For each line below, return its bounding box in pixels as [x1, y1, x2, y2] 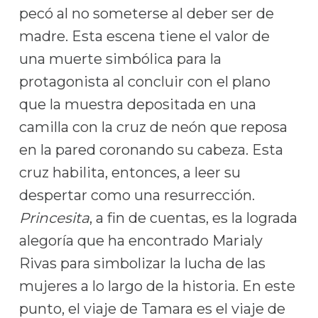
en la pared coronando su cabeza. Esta [18, 141, 283, 158]
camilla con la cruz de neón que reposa [18, 119, 287, 136]
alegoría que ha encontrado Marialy [18, 232, 263, 249]
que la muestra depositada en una [18, 96, 256, 113]
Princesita [18, 209, 89, 226]
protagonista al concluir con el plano [18, 73, 270, 90]
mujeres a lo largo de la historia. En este [18, 278, 295, 295]
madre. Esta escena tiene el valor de [18, 28, 270, 45]
